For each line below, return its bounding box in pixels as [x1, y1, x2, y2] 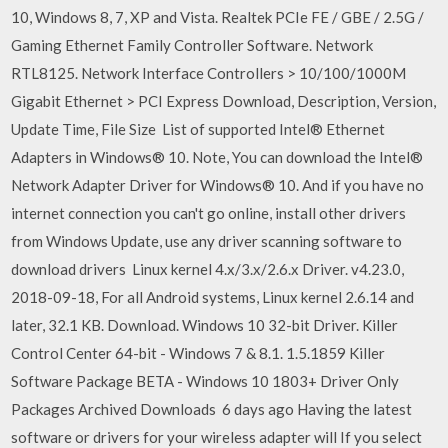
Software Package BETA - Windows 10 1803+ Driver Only [11, 371, 400, 390]
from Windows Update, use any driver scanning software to [11, 231, 403, 250]
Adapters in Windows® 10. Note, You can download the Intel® [11, 147, 424, 166]
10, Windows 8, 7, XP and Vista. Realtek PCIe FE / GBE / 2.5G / [11, 7, 425, 26]
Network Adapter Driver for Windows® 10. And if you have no [11, 175, 425, 194]
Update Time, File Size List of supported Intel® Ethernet [11, 119, 386, 138]
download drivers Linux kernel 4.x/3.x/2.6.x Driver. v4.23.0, [11, 259, 405, 278]
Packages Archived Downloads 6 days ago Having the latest [11, 399, 413, 418]
